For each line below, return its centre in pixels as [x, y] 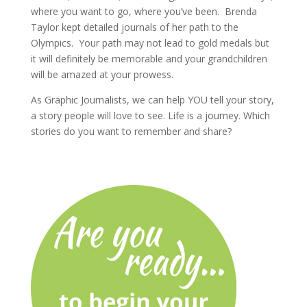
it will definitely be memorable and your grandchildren [149, 58]
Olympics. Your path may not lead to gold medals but [150, 42]
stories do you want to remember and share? [131, 131]
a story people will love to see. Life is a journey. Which [150, 115]
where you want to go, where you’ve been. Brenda [144, 11]
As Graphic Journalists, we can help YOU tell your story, [152, 99]
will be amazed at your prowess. [102, 74]
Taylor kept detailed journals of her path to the [134, 27]
